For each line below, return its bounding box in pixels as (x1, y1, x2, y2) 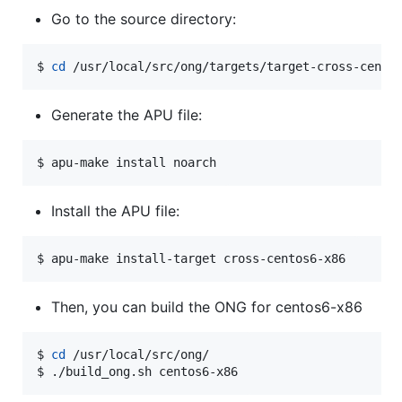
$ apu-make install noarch (37, 154, 216, 170)
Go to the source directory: (51, 9, 236, 28)
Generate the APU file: (51, 105, 202, 124)
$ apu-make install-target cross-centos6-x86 (37, 250, 345, 266)
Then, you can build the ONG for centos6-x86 (51, 297, 363, 316)
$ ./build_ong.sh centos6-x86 (37, 363, 238, 379)
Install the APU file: (51, 201, 179, 220)
